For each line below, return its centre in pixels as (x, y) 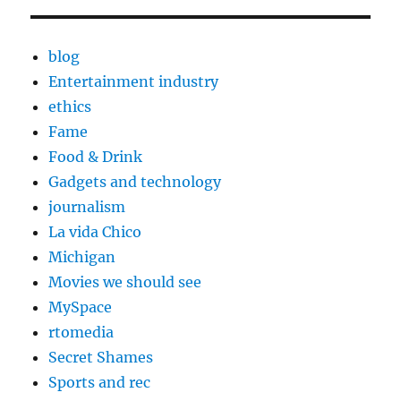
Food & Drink (96, 156)
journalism (87, 206)
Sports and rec (100, 382)
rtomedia (81, 332)
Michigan (82, 256)
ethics (70, 106)
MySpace (81, 307)
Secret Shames (101, 357)
